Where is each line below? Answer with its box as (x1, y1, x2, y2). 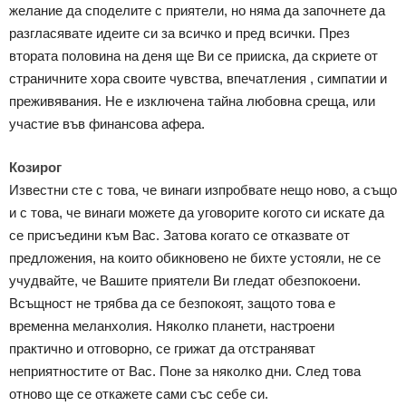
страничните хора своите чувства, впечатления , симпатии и (9, 71, 387, 87)
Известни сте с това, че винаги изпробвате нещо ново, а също (9, 182, 397, 198)
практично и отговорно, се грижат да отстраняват (9, 341, 315, 357)
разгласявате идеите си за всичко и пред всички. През (9, 25, 350, 42)
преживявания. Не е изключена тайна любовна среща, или (9, 93, 375, 110)
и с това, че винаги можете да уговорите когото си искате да (9, 205, 384, 221)
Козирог (9, 159, 62, 176)
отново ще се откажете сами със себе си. (9, 386, 268, 402)
